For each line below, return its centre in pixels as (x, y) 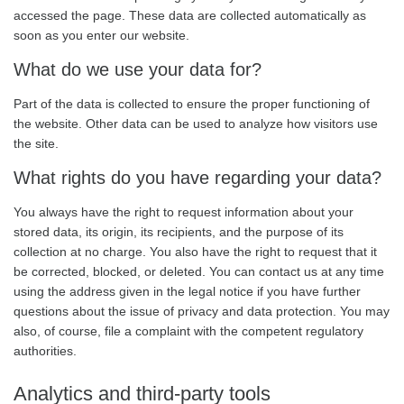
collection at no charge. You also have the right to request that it (195, 252)
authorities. (45, 351)
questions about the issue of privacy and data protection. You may (202, 311)
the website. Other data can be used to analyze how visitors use (196, 124)
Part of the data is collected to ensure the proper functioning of (192, 104)
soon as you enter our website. (101, 35)
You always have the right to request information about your (184, 212)
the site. (36, 143)
